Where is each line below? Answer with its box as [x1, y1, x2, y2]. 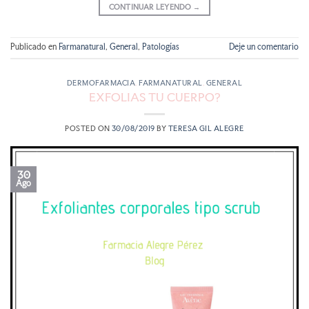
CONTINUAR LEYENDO [108, 2, 194, 12]
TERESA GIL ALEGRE [168, 123, 244, 132]
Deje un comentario [229, 42, 299, 52]
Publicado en [10, 42, 59, 52]
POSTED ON [65, 123, 112, 132]
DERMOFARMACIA [66, 78, 136, 87]
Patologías [142, 42, 179, 52]
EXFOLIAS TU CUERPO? [88, 89, 221, 104]
